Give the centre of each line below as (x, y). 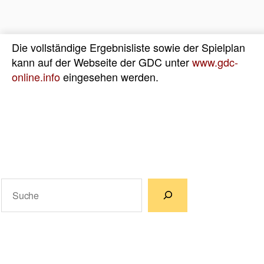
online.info (36, 76)
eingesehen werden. (109, 76)
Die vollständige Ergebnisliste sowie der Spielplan (128, 47)
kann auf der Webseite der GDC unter (102, 62)
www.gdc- (215, 62)
